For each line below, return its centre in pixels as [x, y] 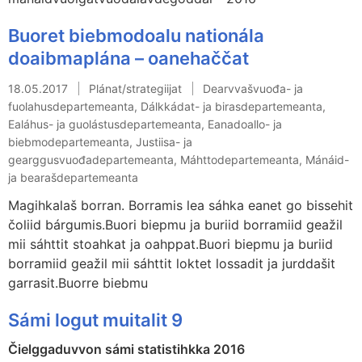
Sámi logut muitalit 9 [95, 320]
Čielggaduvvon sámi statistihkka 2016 [126, 349]
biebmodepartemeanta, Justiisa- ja [100, 141]
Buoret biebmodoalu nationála [136, 35]
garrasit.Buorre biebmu [78, 282]
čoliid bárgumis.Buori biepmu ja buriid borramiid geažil [175, 224]
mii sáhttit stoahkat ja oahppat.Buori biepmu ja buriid [170, 244]
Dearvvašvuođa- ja [253, 88]
